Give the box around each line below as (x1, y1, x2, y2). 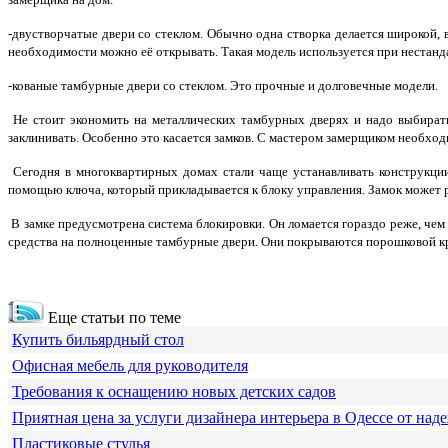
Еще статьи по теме (44, 309, 181, 327)
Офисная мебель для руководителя (12, 357, 248, 375)
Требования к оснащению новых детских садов (12, 383, 336, 401)
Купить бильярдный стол (12, 331, 184, 349)
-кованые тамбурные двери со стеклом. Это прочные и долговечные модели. (8, 78, 438, 94)
